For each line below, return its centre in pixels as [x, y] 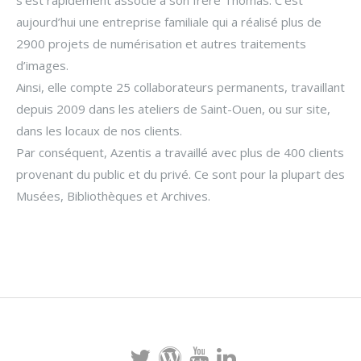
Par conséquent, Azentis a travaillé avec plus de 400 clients [180, 152]
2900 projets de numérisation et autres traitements [161, 43]
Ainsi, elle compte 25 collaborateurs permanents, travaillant [180, 87]
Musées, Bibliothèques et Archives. [113, 195]
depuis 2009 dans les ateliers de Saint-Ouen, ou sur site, [173, 108]
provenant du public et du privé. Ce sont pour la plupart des [180, 174]
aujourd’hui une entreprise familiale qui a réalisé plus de [169, 21]
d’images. [42, 65]
